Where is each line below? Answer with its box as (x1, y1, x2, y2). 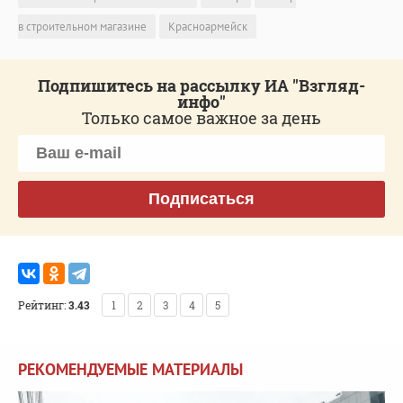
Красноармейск (168, 19, 247, 35)
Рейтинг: (18, 298, 66, 313)
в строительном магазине (18, 19, 147, 35)
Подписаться (148, 190, 255, 209)
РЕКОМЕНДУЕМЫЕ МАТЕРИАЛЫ (18, 359, 243, 381)
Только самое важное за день (82, 107, 321, 130)
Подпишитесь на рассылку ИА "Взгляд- (38, 75, 365, 97)
